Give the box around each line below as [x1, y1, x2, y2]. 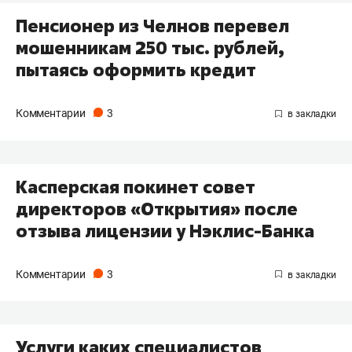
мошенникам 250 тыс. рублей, [16, 35, 284, 60]
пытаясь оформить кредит [16, 57, 256, 82]
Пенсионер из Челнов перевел [16, 13, 289, 38]
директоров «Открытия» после [16, 196, 298, 221]
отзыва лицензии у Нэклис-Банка [16, 218, 314, 243]
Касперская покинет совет [16, 174, 255, 199]
